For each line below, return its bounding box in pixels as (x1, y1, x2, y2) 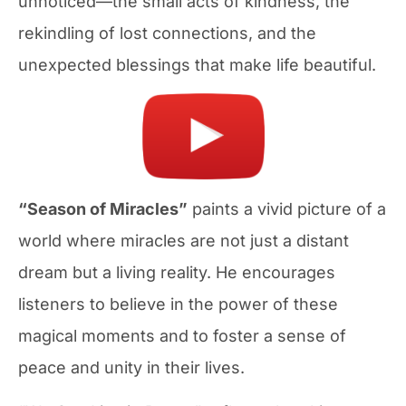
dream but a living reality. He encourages (18, 262, 335, 282)
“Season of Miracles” (18, 198, 188, 218)
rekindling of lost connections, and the (18, 23, 316, 43)
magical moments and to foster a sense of (18, 325, 346, 345)
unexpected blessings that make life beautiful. (18, 54, 376, 74)
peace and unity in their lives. (18, 357, 245, 377)
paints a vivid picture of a (188, 198, 386, 218)
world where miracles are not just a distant (18, 230, 349, 250)
